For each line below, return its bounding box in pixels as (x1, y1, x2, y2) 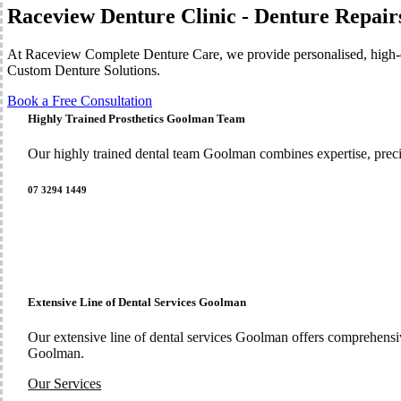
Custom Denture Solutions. (7, 62, 160, 78)
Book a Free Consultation (7, 92, 152, 108)
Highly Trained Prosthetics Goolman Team (28, 112, 246, 126)
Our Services (28, 376, 102, 392)
